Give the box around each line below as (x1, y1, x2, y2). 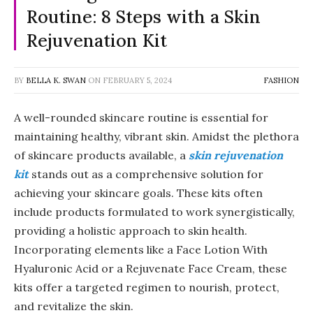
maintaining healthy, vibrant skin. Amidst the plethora (14, 129, 299, 143)
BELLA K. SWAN (26, 75, 86, 85)
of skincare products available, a (14, 147, 189, 162)
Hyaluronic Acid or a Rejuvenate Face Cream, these (14, 261, 287, 275)
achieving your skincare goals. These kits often (14, 185, 263, 200)
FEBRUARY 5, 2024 (103, 75, 172, 85)
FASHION (263, 75, 299, 85)
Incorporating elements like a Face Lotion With (14, 242, 268, 256)
